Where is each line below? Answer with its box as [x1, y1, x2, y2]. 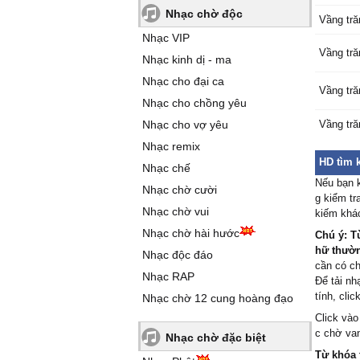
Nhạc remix [142, 140, 200, 153]
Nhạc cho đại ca [142, 75, 224, 88]
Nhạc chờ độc [166, 7, 243, 20]
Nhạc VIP [142, 31, 190, 44]
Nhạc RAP [142, 270, 194, 283]
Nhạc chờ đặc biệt [166, 331, 266, 344]
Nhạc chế [142, 162, 190, 174]
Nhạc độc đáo [142, 248, 213, 261]
